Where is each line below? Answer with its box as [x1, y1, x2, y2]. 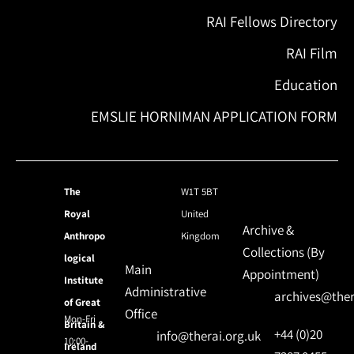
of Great [63, 295, 100, 309]
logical [63, 250, 95, 265]
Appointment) [242, 265, 319, 283]
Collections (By [242, 243, 325, 261]
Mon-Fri [63, 311, 96, 326]
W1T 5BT [181, 184, 219, 198]
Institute [63, 273, 104, 287]
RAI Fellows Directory [206, 11, 337, 31]
